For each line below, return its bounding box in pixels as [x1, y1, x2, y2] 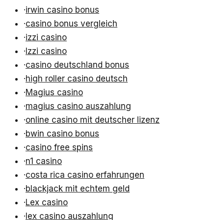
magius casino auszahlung [26, 101, 131, 111]
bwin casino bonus [26, 129, 99, 139]
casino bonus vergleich [26, 19, 117, 29]
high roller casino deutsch [26, 74, 128, 84]
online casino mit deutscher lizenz [26, 115, 160, 125]
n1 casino [26, 156, 62, 166]
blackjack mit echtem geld [26, 184, 130, 194]
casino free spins [26, 142, 93, 153]
